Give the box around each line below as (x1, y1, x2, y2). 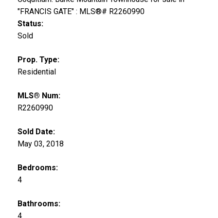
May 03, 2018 (17, 139, 64, 149)
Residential (17, 67, 56, 77)
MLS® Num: (17, 91, 60, 101)
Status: (17, 19, 43, 29)
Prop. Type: (17, 55, 59, 65)
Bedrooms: (17, 163, 58, 173)
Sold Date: (17, 127, 55, 137)
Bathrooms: (17, 199, 60, 209)
